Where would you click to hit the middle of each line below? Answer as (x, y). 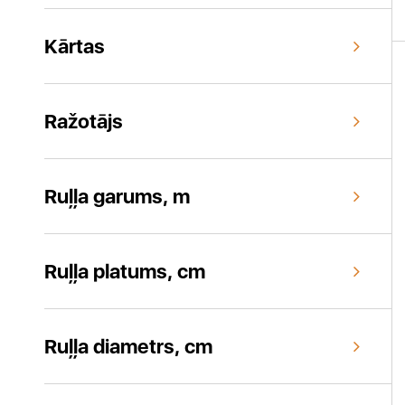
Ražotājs (84, 121)
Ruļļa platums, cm (125, 271)
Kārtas (75, 46)
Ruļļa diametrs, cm (128, 346)
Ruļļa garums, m (117, 196)
